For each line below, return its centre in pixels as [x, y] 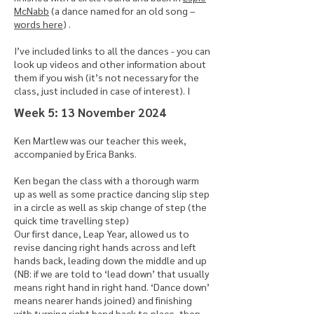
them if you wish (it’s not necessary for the [107, 77]
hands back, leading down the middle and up [110, 260]
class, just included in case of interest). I [102, 90]
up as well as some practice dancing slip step [112, 193]
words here [39, 24]
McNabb [32, 11]
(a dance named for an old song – [122, 11]
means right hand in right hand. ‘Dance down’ [112, 287]
